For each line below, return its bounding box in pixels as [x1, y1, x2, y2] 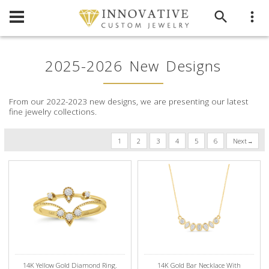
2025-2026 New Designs [45, 56, 222, 76]
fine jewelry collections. [9, 106, 97, 117]
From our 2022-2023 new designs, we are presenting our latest [9, 95, 249, 107]
